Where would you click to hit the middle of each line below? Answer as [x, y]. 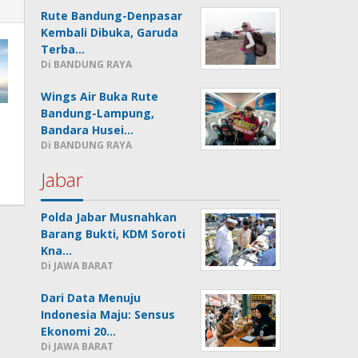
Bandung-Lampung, [98, 113]
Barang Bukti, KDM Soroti [113, 234]
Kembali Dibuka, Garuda [110, 32]
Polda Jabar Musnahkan [109, 217]
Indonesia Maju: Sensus [108, 314]
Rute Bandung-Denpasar [112, 16]
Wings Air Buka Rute [100, 96]
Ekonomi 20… [79, 331]
